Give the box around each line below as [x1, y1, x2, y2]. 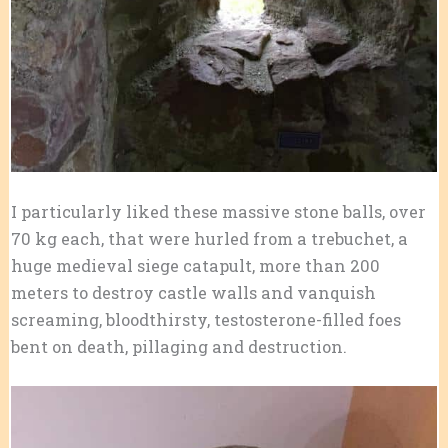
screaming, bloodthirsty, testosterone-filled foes [10, 309, 401, 331]
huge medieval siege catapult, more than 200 [10, 255, 380, 277]
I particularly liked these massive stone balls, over [10, 201, 426, 223]
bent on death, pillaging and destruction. [10, 336, 347, 358]
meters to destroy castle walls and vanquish [10, 282, 376, 304]
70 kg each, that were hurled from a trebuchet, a [10, 228, 408, 250]
